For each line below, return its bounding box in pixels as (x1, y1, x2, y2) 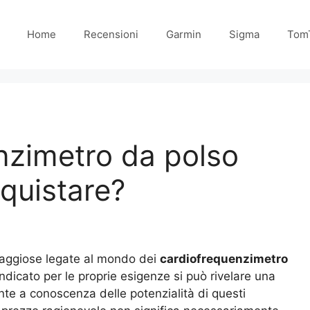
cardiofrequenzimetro (160, 252, 288, 266)
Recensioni (84, 28, 138, 41)
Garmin (166, 28, 201, 41)
